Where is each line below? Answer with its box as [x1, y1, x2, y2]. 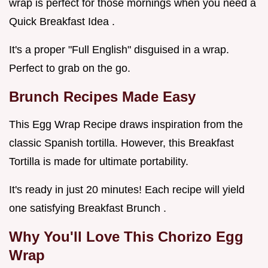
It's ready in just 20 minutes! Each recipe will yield [9, 184, 245, 196]
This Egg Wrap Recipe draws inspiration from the [9, 118, 243, 131]
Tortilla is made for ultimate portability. [9, 156, 188, 168]
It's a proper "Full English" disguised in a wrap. [9, 44, 229, 56]
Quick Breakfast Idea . [9, 16, 115, 28]
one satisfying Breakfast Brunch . [9, 202, 166, 215]
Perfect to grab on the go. [9, 62, 130, 75]
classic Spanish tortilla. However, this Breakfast [9, 137, 234, 150]
